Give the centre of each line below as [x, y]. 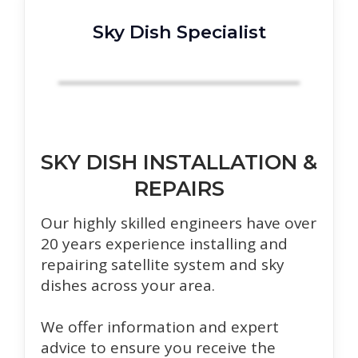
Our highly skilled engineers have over [179, 223]
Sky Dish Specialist [179, 32]
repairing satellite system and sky [163, 264]
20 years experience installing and [164, 243]
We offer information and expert [160, 326]
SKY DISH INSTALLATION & [179, 162]
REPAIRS [179, 189]
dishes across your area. [128, 285]
